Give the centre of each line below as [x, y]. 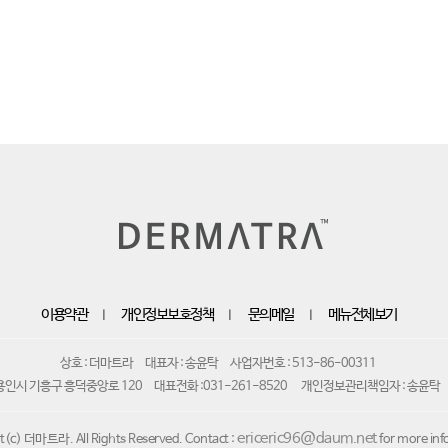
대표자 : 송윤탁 [181, 364]
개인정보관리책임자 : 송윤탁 [370, 387]
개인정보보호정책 [167, 314]
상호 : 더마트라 [96, 364]
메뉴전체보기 [362, 314]
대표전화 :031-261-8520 [220, 387]
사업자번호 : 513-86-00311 [303, 364]
